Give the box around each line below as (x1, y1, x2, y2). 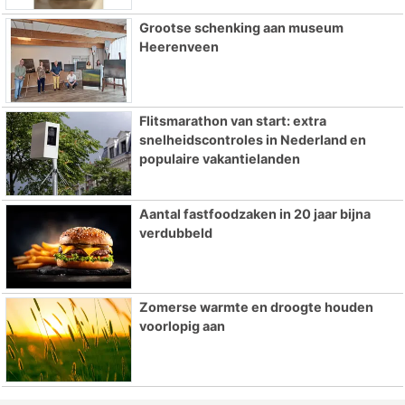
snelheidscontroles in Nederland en (138, 132, 366, 148)
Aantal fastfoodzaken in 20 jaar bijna (138, 206, 371, 222)
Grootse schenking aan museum (138, 20, 344, 36)
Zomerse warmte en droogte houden (138, 298, 373, 315)
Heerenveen (138, 39, 219, 55)
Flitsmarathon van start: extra (138, 113, 326, 129)
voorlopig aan (138, 317, 225, 334)
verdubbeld (138, 225, 212, 241)
